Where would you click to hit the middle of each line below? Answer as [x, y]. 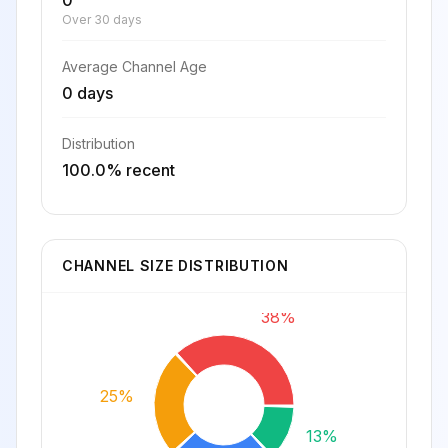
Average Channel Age [134, 66]
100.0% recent [118, 170]
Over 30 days [102, 19]
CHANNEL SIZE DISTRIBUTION [175, 265]
